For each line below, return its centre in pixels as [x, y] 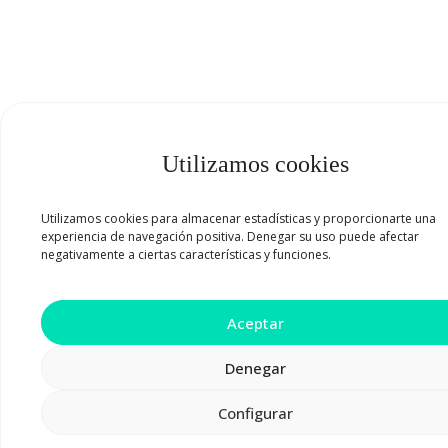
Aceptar [255, 322]
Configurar [255, 412]
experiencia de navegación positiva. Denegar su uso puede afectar [230, 236]
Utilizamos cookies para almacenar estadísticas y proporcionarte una [238, 218]
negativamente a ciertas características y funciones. [186, 254]
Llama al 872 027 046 [237, 394]
